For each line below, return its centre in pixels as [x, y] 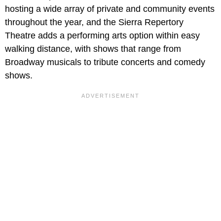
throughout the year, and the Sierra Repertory [94, 22]
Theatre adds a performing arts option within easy [102, 35]
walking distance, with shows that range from [93, 49]
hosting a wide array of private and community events [110, 9]
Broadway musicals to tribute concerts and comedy [105, 62]
